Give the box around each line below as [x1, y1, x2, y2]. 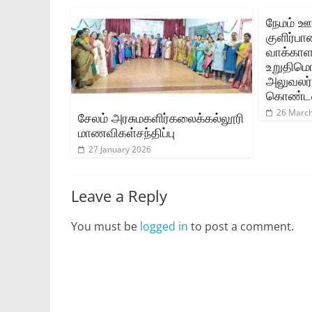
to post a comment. [188, 218, 294, 234]
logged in [140, 218, 188, 234]
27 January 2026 [88, 143, 151, 155]
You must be [71, 218, 140, 234]
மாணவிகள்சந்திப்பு [78, 123, 175, 141]
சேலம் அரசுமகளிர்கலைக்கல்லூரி [78, 109, 244, 126]
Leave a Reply [71, 185, 167, 206]
